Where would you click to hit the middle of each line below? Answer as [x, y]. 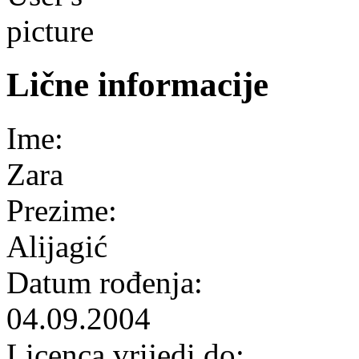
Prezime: [66, 210]
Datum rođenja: [109, 282]
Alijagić [57, 246]
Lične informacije [137, 84]
